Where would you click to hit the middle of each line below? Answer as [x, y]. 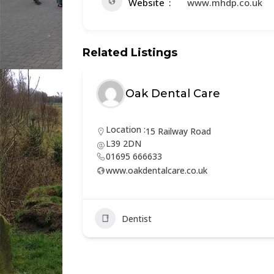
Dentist [137, 218]
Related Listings [130, 53]
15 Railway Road [178, 131]
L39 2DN [124, 143]
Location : [126, 129]
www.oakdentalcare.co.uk [157, 170]
